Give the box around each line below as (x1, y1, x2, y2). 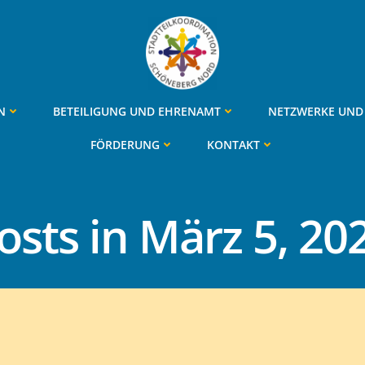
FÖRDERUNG (90, 136, 160, 152)
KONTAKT (207, 136, 260, 152)
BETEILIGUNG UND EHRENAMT (53, 103, 221, 119)
